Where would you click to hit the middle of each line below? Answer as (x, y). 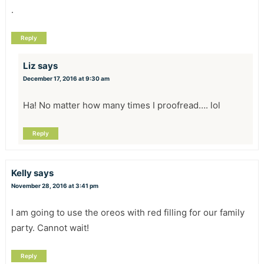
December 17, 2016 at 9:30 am (66, 79)
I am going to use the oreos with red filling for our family (128, 212)
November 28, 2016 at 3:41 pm (55, 185)
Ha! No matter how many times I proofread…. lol (121, 105)
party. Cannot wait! (50, 227)
